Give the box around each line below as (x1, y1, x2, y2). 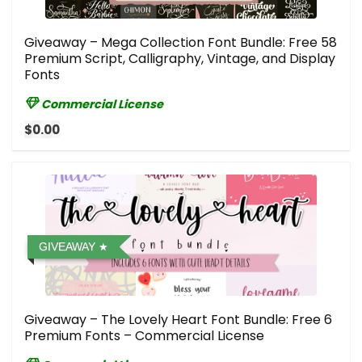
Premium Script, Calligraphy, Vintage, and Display (24, 48, 335, 68)
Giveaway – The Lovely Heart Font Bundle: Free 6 (24, 309, 332, 329)
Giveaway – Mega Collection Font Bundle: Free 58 (24, 32, 337, 52)
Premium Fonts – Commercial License (24, 326, 264, 345)
